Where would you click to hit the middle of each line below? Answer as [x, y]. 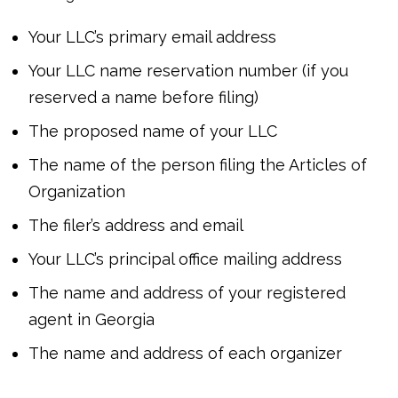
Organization [77, 192]
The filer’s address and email [136, 226]
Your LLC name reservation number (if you [188, 71]
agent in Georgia [92, 320]
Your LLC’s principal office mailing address [185, 259]
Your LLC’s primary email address [152, 37]
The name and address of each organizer [185, 354]
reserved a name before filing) [143, 98]
